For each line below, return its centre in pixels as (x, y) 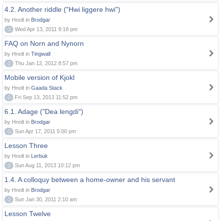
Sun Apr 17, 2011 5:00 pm (45, 131)
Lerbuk (39, 156)
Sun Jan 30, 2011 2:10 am (45, 199)
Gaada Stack (47, 88)
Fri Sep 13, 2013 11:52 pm (45, 97)
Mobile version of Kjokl (39, 77)
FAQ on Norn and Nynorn (44, 43)
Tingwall (41, 54)
